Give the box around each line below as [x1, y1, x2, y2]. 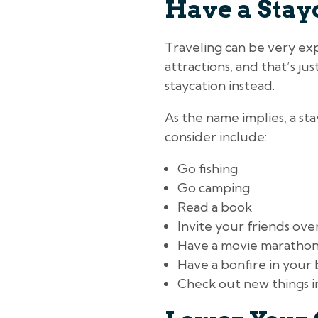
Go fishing [177, 160, 238, 177]
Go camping [177, 180, 250, 197]
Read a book [177, 199, 252, 216]
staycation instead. [165, 77, 275, 94]
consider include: [165, 128, 267, 146]
